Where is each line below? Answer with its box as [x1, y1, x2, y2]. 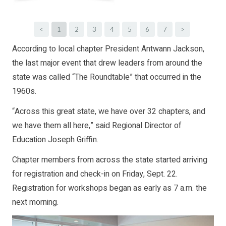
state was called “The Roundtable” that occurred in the [12, 71, 201, 84]
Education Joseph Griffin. [12, 134, 98, 146]
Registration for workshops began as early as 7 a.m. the [12, 182, 207, 195]
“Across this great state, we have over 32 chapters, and [12, 105, 205, 118]
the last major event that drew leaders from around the [12, 57, 202, 70]
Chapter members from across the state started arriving [12, 154, 207, 166]
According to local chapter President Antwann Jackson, [12, 43, 204, 55]
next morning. [12, 196, 59, 209]
